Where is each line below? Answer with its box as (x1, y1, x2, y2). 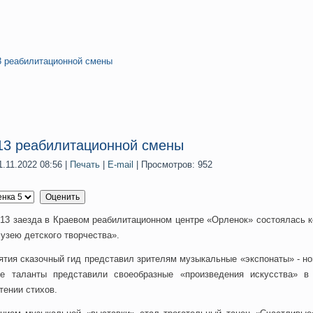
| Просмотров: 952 (136, 159, 212, 170)
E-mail (108, 159, 136, 170)
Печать (70, 159, 103, 170)
